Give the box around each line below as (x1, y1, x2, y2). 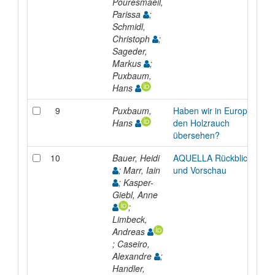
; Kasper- (118, 176, 153, 188)
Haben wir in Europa (172, 104, 252, 117)
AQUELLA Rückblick (172, 151, 252, 164)
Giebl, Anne (112, 188, 160, 201)
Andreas (112, 225, 147, 238)
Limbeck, (112, 212, 147, 225)
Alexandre (112, 249, 154, 262)
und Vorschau (172, 163, 227, 176)
